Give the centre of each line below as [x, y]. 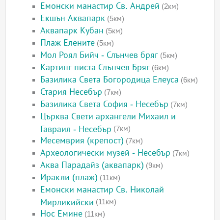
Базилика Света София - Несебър [105, 104]
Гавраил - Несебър [76, 129]
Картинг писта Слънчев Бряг [95, 68]
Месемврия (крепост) [82, 141]
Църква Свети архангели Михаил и [108, 117]
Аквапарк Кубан [72, 31]
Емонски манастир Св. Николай [102, 190]
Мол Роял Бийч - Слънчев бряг [99, 55]
